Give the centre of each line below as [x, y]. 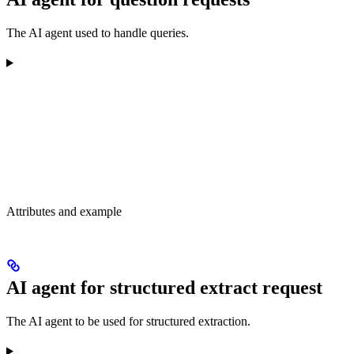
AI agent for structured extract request [164, 287]
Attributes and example [64, 211]
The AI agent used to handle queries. [98, 33]
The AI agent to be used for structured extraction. [128, 321]
